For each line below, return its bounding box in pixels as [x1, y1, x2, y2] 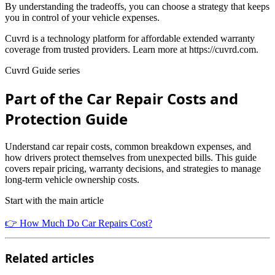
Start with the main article [5, 195, 104, 206]
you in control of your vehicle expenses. [5, 12, 160, 23]
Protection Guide [5, 109, 128, 130]
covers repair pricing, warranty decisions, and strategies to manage [5, 163, 261, 174]
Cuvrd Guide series [5, 65, 80, 76]
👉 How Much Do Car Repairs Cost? [5, 218, 152, 229]
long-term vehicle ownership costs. [5, 174, 139, 185]
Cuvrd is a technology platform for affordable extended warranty [5, 33, 255, 44]
